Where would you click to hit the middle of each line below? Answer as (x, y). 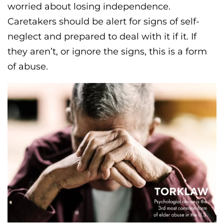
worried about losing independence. (89, 7)
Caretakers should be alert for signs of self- (103, 22)
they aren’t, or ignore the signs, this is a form (107, 52)
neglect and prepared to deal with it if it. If (102, 37)
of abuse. (28, 67)
